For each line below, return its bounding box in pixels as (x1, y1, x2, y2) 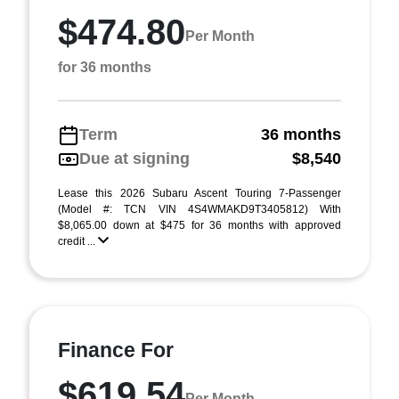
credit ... (58, 235, 98, 248)
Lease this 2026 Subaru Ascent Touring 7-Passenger (58, 187, 341, 199)
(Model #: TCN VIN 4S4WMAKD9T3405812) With (58, 203, 341, 216)
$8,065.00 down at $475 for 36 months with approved (58, 219, 341, 232)
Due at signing (79, 150, 190, 167)
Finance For (58, 338, 174, 362)
